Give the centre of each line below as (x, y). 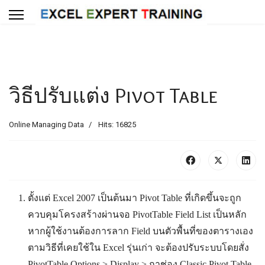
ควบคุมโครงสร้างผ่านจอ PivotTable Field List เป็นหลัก (137, 214)
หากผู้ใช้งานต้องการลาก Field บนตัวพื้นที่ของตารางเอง (140, 231)
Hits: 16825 (117, 125)
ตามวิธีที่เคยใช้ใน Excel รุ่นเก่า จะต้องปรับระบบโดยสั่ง (138, 248)
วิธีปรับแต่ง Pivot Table (113, 95)
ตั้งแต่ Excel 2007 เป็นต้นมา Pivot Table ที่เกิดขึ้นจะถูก (135, 198)
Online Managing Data (46, 125)
